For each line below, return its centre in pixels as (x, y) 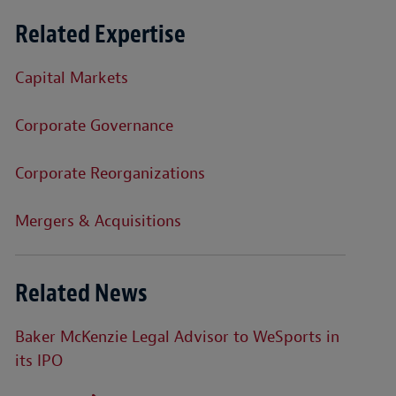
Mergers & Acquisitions (98, 221)
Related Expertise (100, 34)
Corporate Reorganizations (110, 174)
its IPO (38, 361)
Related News (81, 293)
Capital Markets (71, 78)
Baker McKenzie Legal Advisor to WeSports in (177, 337)
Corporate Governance (94, 126)
